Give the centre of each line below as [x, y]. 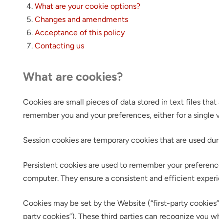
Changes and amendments [82, 19]
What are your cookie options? [88, 6]
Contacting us [60, 46]
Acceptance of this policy [80, 33]
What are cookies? [73, 77]
